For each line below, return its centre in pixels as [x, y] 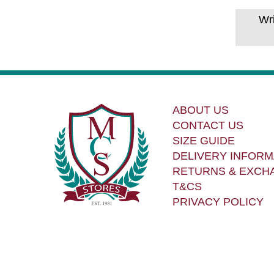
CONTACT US [208, 125]
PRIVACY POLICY [218, 202]
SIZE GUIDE [203, 141]
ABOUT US [200, 110]
